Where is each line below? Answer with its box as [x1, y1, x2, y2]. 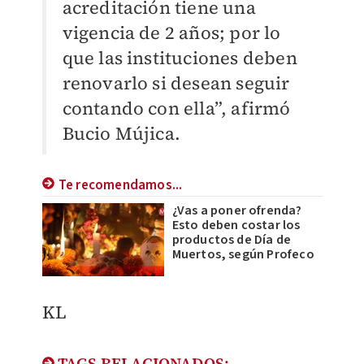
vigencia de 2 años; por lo [62, 20, 281, 45]
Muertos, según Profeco [171, 245, 314, 264]
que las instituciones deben [62, 45, 297, 71]
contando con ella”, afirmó [62, 96, 291, 121]
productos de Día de [171, 231, 292, 249]
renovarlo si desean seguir [62, 71, 290, 96]
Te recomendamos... [58, 175, 183, 196]
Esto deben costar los [171, 216, 301, 235]
